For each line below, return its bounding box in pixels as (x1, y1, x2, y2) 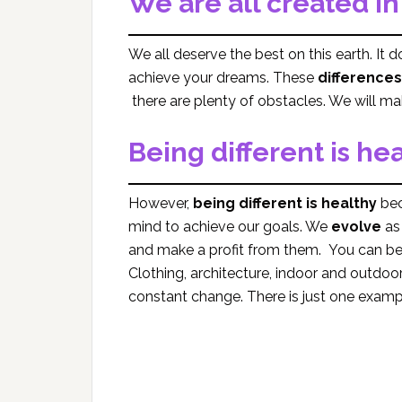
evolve (331, 218, 381, 235)
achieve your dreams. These (128, 69, 318, 86)
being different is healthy (193, 195, 377, 212)
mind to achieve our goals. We (128, 218, 331, 235)
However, (128, 195, 193, 212)
